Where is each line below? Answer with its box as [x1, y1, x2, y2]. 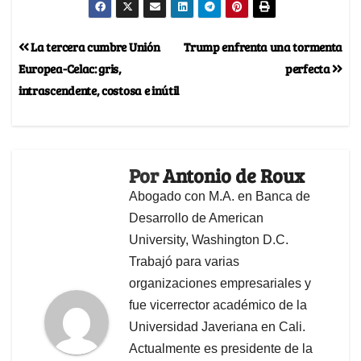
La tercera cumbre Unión [28, 38, 160, 56]
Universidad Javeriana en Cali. [129, 320, 305, 334]
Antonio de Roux [163, 162, 305, 189]
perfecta [285, 60, 333, 77]
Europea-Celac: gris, [19, 60, 122, 77]
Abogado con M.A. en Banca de [129, 189, 310, 204]
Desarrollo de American [129, 211, 263, 226]
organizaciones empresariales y [129, 276, 311, 291]
